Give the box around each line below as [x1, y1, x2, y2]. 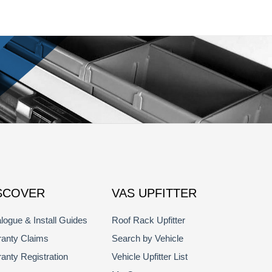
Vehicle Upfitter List [111, 251, 188, 262]
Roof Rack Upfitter [111, 215, 185, 225]
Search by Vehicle [111, 233, 183, 243]
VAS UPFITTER [111, 186, 197, 200]
